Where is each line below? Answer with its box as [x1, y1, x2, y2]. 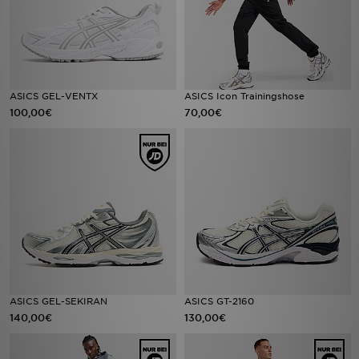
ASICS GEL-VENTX [10, 91, 98, 102]
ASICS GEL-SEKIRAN [10, 296, 107, 307]
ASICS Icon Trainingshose [184, 91, 305, 102]
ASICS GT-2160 [184, 296, 254, 307]
